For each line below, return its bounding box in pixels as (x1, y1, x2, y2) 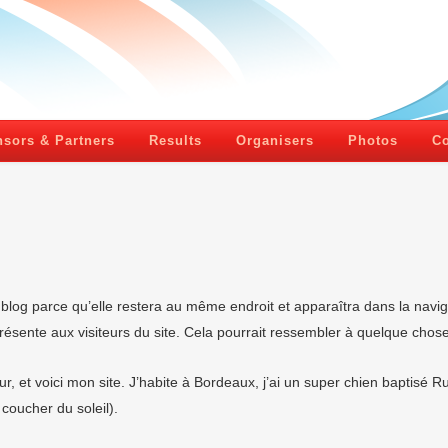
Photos (348, 133, 398, 148)
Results (149, 133, 202, 148)
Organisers (236, 133, 314, 148)
